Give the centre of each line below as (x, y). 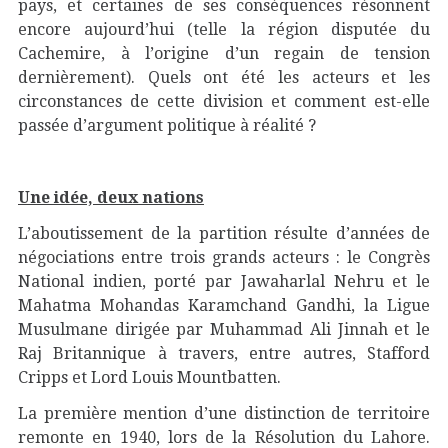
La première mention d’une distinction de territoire (224, 413)
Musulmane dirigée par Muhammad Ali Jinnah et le (224, 329)
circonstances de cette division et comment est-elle (224, 101)
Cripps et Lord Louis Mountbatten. (151, 377)
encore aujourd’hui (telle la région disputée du (224, 29)
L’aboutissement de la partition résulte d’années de (224, 233)
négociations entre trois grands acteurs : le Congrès (224, 257)
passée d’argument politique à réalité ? (167, 125)
